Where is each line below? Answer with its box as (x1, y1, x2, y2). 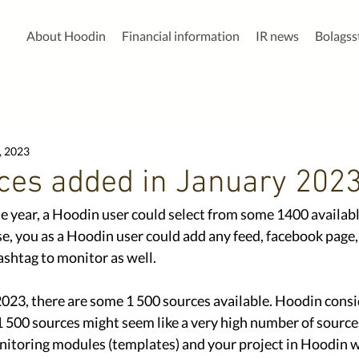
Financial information (122, 28, 240, 43)
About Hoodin (26, 28, 106, 43)
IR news (256, 28, 299, 43)
